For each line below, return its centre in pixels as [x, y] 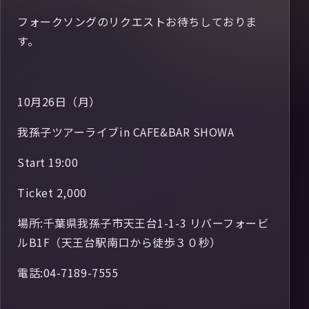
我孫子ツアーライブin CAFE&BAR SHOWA [126, 132]
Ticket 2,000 [52, 192]
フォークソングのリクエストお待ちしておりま [137, 21]
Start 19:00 [48, 162]
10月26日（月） [59, 101]
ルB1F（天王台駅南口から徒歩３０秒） [119, 242]
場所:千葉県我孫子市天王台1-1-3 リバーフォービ [143, 223]
